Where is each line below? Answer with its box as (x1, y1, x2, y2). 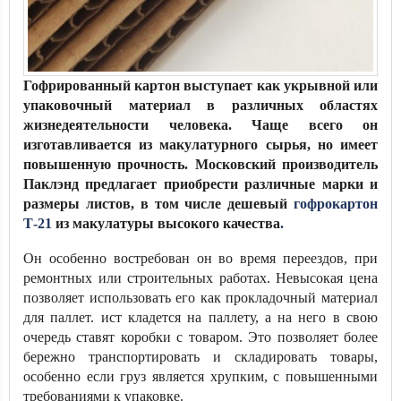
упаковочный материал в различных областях (23, 98, 378, 113)
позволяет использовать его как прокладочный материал (23, 290, 378, 305)
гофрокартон (294, 196, 378, 211)
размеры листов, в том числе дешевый (23, 196, 294, 211)
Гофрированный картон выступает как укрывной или (23, 78, 378, 93)
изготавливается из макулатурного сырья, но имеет (23, 137, 378, 152)
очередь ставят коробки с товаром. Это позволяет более (23, 329, 378, 345)
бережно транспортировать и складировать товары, (23, 349, 378, 364)
